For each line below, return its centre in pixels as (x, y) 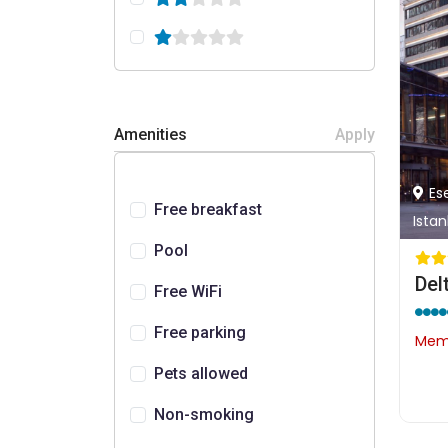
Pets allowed (201, 373)
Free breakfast (208, 209)
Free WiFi (188, 291)
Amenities (150, 134)
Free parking (200, 332)
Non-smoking (204, 414)
